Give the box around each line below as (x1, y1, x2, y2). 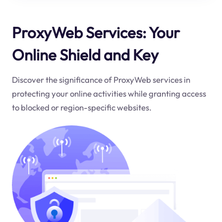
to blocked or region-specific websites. (11, 102, 152, 113)
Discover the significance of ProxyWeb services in (11, 74, 190, 85)
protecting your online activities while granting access (11, 88, 206, 99)
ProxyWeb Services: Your (11, 22, 180, 42)
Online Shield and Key (11, 45, 159, 64)
